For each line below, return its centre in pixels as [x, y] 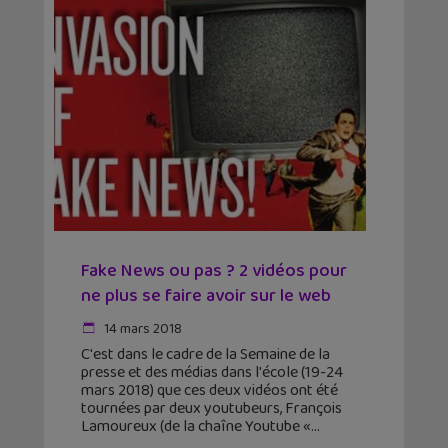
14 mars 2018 [141, 329]
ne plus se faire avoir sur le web [206, 296]
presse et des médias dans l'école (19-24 [212, 373]
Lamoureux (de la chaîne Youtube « [196, 427]
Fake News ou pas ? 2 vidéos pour [214, 271]
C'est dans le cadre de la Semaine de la [205, 355]
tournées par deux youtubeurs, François [211, 409]
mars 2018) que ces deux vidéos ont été [209, 391]
